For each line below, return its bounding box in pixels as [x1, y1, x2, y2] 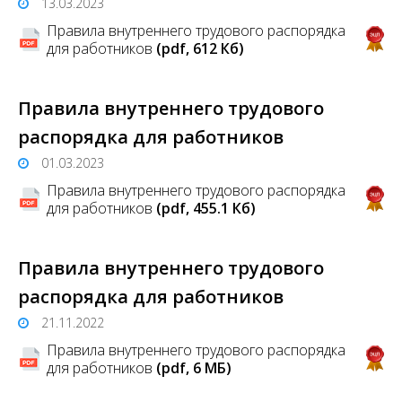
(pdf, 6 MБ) [156, 357, 232, 378]
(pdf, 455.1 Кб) [156, 197, 256, 218]
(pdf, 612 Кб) [156, 38, 244, 58]
